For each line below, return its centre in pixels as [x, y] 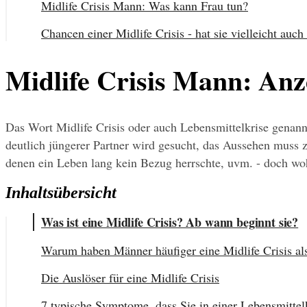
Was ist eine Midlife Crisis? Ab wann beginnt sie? [170, 222]
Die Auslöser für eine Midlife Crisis [130, 278]
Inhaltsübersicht [61, 193]
